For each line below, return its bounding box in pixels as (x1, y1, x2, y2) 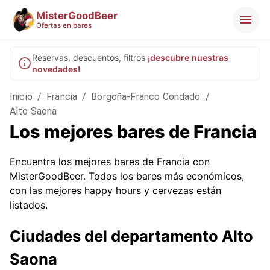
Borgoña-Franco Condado (91, 91, 201, 102)
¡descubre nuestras (148, 52, 228, 63)
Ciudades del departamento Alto (10, 227, 253, 246)
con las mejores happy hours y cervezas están (10, 184, 221, 196)
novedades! (32, 64, 80, 74)
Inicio (10, 91, 33, 102)
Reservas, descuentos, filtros (32, 52, 145, 63)
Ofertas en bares (36, 21, 92, 30)
